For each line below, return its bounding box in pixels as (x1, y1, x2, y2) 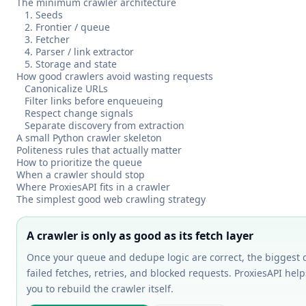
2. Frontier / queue (25, 20, 110, 33)
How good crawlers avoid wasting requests (16, 70, 213, 83)
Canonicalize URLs (25, 82, 108, 95)
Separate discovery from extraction (25, 119, 184, 132)
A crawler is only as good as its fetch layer (27, 228, 253, 243)
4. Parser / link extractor (25, 45, 134, 58)
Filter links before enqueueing (25, 94, 163, 107)
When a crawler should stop (16, 168, 145, 181)
